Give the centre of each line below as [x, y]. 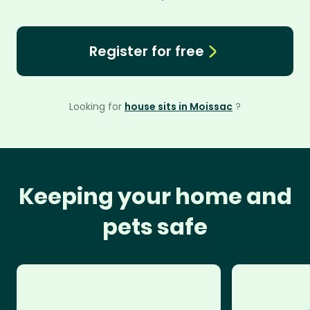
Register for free [146, 51]
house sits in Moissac [179, 107]
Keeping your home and [155, 196]
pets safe [155, 227]
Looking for [97, 107]
